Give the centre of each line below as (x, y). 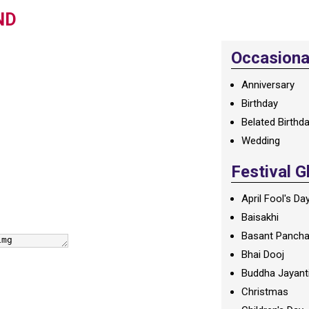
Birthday (260, 103)
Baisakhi (260, 217)
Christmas (265, 292)
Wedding (261, 141)
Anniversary (268, 85)
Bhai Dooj (263, 255)
